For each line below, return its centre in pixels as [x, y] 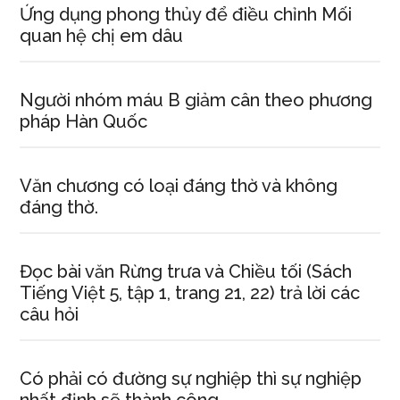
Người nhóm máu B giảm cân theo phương [196, 100]
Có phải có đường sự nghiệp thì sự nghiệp [191, 379]
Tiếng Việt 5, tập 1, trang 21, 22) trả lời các [190, 293]
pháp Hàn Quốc [84, 121]
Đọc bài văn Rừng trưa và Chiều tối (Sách [186, 271]
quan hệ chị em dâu [102, 36]
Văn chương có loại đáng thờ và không [179, 186]
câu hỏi [50, 314]
